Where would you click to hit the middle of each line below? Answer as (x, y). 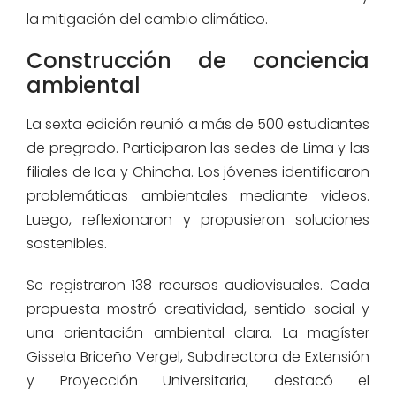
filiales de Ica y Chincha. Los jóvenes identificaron (198, 171)
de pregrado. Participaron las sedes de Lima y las (198, 148)
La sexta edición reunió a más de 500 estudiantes (198, 124)
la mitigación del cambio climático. (147, 19)
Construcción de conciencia (198, 60)
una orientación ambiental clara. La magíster (198, 332)
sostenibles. (67, 243)
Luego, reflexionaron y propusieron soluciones (198, 219)
